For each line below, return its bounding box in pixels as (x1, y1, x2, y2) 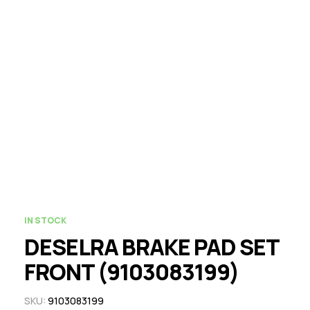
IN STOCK (24, 215, 66, 226)
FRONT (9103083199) (24, 257, 239, 287)
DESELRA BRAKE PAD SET (24, 232, 279, 262)
